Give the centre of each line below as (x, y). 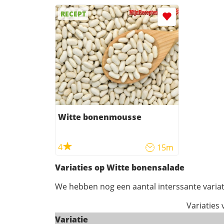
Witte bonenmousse (100, 117)
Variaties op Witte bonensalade (120, 168)
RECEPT (73, 14)
